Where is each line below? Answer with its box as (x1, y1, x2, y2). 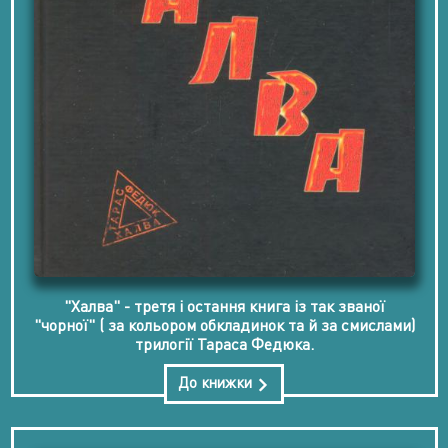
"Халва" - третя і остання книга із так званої (63, 296, 385, 317)
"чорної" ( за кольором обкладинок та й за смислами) (33, 315, 415, 336)
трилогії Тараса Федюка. (134, 334, 314, 355)
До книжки (178, 373, 256, 392)
